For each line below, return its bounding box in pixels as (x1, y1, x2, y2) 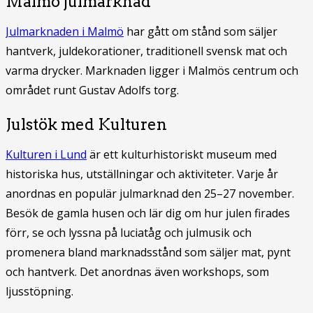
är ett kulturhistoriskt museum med (87, 146, 277, 162)
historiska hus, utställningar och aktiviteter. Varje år (6, 166, 278, 182)
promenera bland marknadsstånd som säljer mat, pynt (6, 244, 291, 260)
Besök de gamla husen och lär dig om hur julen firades (6, 205, 290, 221)
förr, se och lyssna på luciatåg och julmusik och (6, 224, 252, 240)
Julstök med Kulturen (6, 114, 167, 134)
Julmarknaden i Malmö (6, 23, 124, 39)
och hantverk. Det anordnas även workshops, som (6, 263, 269, 279)
